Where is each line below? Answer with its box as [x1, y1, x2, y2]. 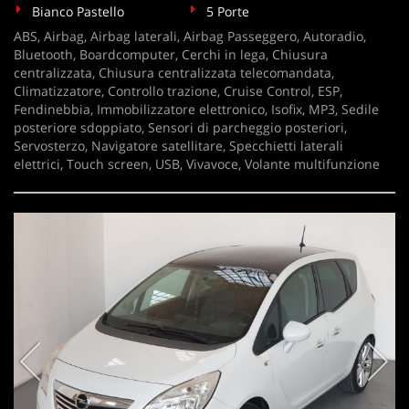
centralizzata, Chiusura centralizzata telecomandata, [14, 64, 334, 81]
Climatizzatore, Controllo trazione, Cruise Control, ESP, [14, 82, 342, 100]
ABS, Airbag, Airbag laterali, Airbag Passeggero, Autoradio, [14, 27, 366, 45]
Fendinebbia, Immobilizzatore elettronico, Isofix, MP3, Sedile [14, 100, 379, 118]
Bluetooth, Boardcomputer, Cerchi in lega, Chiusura [14, 46, 328, 63]
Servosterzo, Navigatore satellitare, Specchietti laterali [14, 137, 343, 154]
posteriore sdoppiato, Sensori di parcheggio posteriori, [14, 119, 347, 136]
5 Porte [206, 3, 250, 20]
